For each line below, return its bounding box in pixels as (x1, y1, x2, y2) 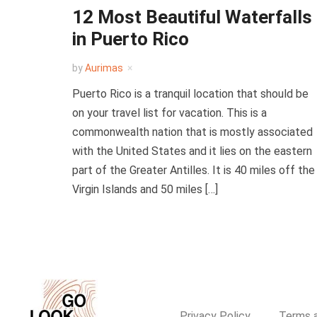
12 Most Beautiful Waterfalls (72, 6, 312, 28)
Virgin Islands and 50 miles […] (72, 183, 218, 196)
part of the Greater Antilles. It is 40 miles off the (72, 163, 315, 177)
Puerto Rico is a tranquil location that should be (72, 87, 309, 100)
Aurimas (85, 62, 123, 74)
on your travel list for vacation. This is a (72, 106, 267, 120)
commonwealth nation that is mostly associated (72, 125, 313, 139)
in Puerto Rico (72, 28, 189, 50)
